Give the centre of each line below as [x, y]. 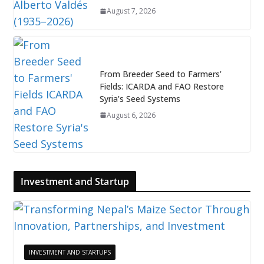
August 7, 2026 [131, 11]
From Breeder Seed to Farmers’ [160, 74]
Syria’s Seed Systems [140, 98]
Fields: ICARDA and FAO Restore [161, 86]
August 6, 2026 [131, 115]
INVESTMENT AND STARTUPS [70, 252]
